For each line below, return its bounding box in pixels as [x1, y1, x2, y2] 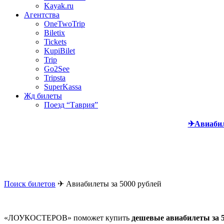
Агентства [24, 10, 59, 19]
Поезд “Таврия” [44, 100, 98, 109]
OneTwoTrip [44, 19, 85, 28]
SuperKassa [44, 82, 81, 91]
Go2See [44, 64, 69, 73]
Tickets [44, 37, 66, 46]
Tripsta [44, 73, 65, 82]
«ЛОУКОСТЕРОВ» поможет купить [4, 213, 131, 222]
